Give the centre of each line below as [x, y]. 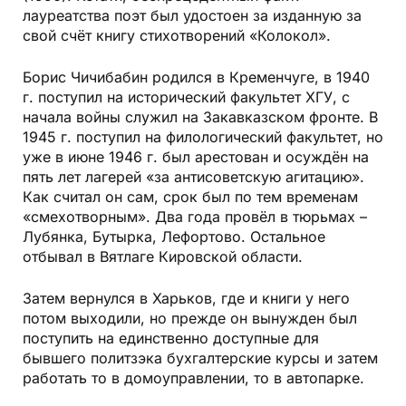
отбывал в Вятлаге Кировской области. [163, 257]
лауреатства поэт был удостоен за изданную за [192, 16]
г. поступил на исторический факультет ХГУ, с [186, 97]
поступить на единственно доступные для [171, 338]
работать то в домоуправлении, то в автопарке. [193, 378]
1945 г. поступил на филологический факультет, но [203, 137]
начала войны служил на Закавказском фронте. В [200, 117]
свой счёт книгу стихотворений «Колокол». [177, 36]
